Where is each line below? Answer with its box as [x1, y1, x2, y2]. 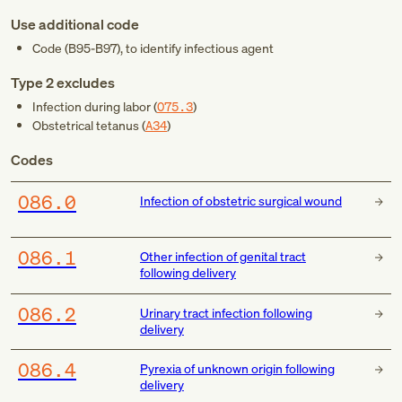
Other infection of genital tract [139, 248, 306, 266]
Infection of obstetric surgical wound [139, 192, 342, 209]
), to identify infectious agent [117, 39, 274, 57]
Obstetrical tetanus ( [32, 117, 145, 134]
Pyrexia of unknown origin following [139, 359, 335, 377]
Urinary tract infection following [139, 303, 312, 321]
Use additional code [11, 14, 139, 34]
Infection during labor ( [32, 98, 157, 115]
